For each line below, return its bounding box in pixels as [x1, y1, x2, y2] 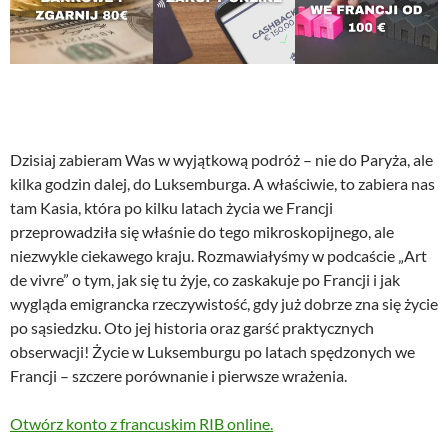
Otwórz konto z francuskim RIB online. [10, 414, 273, 434]
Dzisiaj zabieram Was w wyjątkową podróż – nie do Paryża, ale [10, 150, 433, 170]
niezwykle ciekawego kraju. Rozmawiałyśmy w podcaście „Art [10, 246, 427, 266]
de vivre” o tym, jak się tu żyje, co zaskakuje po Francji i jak [10, 270, 400, 290]
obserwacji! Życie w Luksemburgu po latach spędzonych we [10, 342, 415, 362]
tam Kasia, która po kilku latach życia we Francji [10, 198, 333, 218]
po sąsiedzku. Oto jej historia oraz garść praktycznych [10, 318, 374, 338]
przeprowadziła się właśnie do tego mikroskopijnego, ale [10, 222, 394, 242]
